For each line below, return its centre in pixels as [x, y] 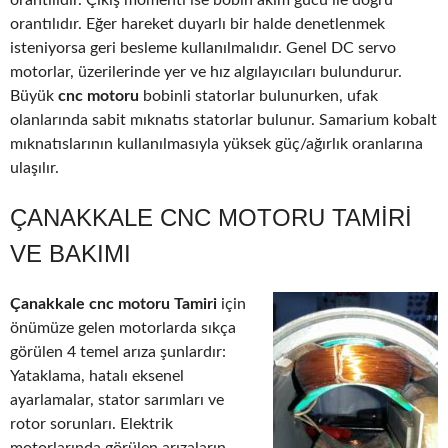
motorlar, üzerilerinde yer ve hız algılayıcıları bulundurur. [206, 72]
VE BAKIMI [70, 254]
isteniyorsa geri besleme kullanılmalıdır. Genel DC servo [203, 48]
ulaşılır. [34, 168]
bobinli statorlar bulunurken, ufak [260, 96]
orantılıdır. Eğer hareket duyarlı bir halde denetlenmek [197, 24]
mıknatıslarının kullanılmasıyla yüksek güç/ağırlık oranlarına [216, 144]
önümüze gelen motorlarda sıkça [123, 328]
